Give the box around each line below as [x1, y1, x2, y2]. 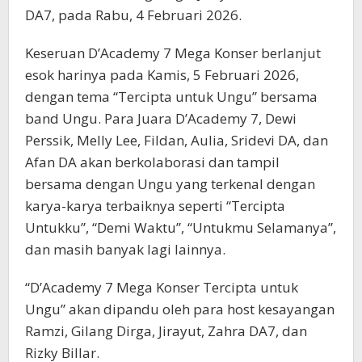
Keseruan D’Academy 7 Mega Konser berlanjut [25, 43, 321, 62]
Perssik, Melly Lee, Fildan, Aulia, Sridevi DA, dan [25, 130, 328, 149]
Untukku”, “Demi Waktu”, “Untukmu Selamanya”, [25, 217, 336, 237]
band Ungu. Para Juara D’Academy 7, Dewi [25, 108, 297, 128]
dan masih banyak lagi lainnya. [25, 239, 225, 259]
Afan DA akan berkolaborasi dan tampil [25, 152, 280, 171]
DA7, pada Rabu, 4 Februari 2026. [25, 5, 242, 24]
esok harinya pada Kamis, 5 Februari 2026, [25, 65, 299, 84]
